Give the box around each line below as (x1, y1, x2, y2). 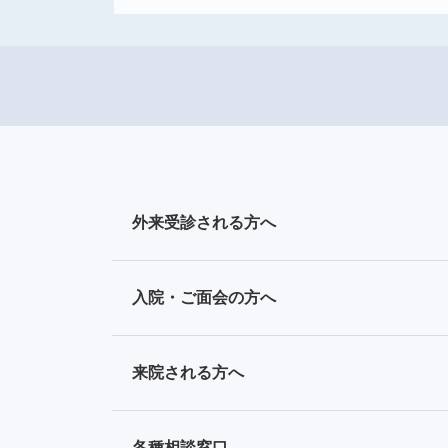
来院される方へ (132, 364, 244, 381)
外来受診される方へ (132, 214, 276, 231)
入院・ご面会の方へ (132, 289, 276, 306)
